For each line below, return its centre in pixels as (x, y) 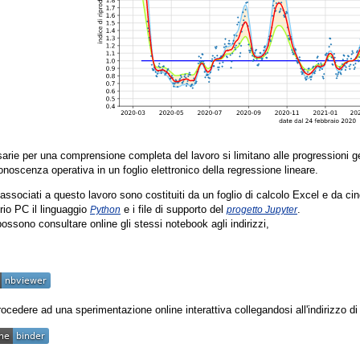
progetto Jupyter (262, 210)
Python (105, 210)
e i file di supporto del (174, 210)
